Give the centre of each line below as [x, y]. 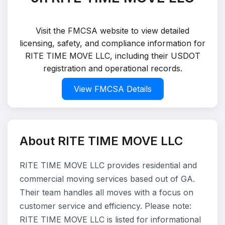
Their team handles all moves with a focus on [106, 192]
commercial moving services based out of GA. [107, 179]
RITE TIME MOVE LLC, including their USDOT [113, 56]
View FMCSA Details [113, 89]
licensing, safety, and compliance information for [113, 43]
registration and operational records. [113, 68]
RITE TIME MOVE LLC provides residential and [108, 165]
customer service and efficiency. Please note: [105, 206]
